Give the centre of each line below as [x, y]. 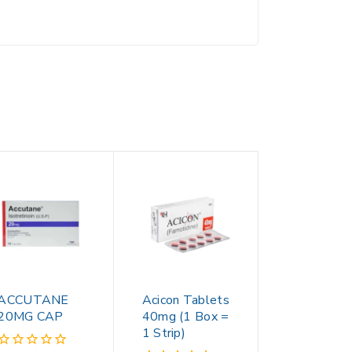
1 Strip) [164, 334]
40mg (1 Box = [185, 317]
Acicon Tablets [185, 301]
